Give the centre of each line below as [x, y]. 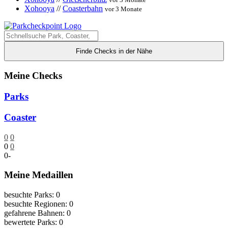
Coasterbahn [83, 8]
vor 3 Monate [123, 9]
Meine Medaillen [39, 175]
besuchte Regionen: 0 [39, 204]
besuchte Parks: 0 [32, 194]
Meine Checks [33, 76]
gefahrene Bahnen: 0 [37, 213]
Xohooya [39, 8]
